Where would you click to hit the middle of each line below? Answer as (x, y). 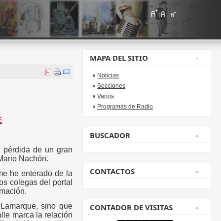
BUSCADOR (110, 135)
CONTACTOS (112, 171)
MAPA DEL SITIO (119, 58)
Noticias (108, 75)
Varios (106, 96)
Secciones (111, 86)
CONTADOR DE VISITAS (131, 207)
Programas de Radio (125, 107)
